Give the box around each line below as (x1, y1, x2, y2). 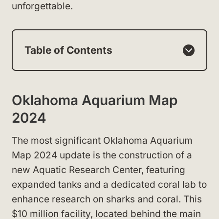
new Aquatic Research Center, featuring (12, 164, 185, 175)
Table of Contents (24, 44, 112, 56)
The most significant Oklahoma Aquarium (12, 135, 193, 146)
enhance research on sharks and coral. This (12, 194, 202, 205)
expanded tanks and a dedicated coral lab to (12, 179, 207, 190)
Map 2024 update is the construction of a (12, 150, 192, 161)
